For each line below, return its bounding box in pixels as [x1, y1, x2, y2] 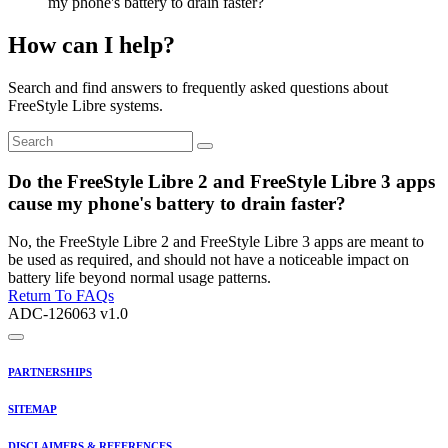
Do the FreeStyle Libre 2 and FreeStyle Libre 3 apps [8, 170, 435, 192]
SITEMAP [8, 403, 57, 416]
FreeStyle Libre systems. [8, 96, 163, 114]
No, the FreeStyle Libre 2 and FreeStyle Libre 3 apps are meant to [8, 233, 424, 251]
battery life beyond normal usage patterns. [8, 269, 271, 287]
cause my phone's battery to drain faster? [8, 192, 346, 214]
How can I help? [8, 31, 175, 58]
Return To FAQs [8, 287, 114, 305]
